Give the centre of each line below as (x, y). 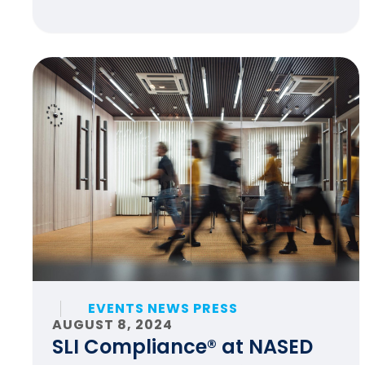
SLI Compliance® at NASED (182, 347)
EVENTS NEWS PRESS (163, 308)
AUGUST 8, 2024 (112, 325)
